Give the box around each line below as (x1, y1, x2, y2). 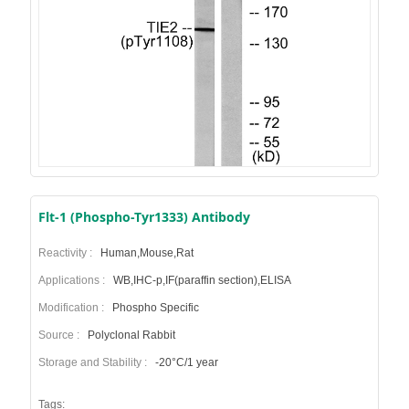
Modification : (37, 300, 110, 314)
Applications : (37, 273, 110, 287)
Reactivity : (37, 246, 98, 259)
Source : (37, 328, 85, 341)
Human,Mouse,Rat (97, 246, 194, 259)
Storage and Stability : (37, 355, 152, 369)
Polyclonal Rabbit (84, 328, 175, 341)
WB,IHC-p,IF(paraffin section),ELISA (110, 273, 291, 287)
